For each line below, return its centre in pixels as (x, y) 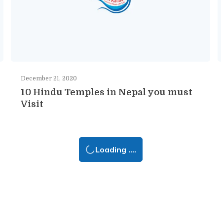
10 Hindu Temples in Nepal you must (107, 92)
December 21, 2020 (49, 78)
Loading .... (115, 149)
